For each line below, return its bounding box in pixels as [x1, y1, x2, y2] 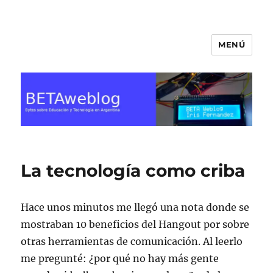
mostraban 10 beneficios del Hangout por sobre [21, 218, 250, 231]
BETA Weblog [21, 44, 122, 62]
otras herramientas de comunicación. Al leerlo [21, 235, 243, 248]
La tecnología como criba [21, 160, 246, 182]
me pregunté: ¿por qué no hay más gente [21, 252, 219, 265]
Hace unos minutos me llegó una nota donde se [21, 201, 250, 214]
